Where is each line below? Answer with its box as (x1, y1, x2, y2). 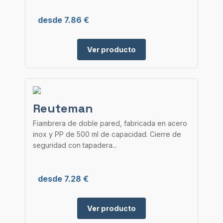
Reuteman (33, 101, 93, 116)
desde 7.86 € (38, 15, 89, 25)
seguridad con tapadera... (33, 141, 117, 149)
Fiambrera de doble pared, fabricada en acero (33, 119, 187, 127)
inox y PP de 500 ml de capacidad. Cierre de (33, 130, 181, 138)
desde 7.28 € (38, 174, 89, 184)
